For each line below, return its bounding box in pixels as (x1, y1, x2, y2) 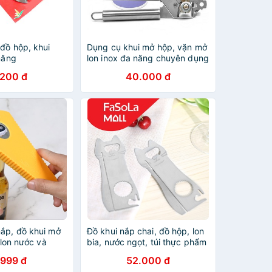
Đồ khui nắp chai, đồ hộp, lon (87, 226, 204, 236)
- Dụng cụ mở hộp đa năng (87, 64, 195, 74)
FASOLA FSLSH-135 (87, 248, 169, 258)
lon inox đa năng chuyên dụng (87, 53, 209, 63)
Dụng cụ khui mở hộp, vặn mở (87, 42, 207, 52)
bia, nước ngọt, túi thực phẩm (87, 237, 206, 247)
